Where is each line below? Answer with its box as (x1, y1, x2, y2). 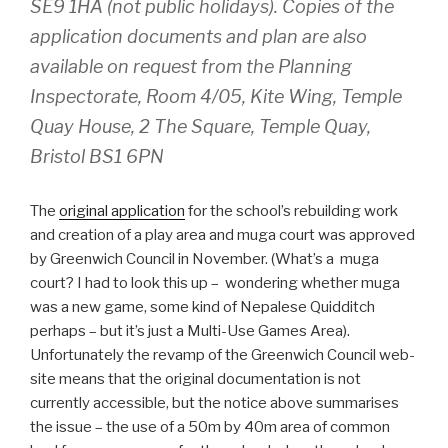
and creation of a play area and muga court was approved (30, 225, 415, 244)
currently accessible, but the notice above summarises (30, 393, 399, 412)
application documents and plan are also (30, 25, 367, 47)
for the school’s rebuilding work (185, 201, 398, 220)
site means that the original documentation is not (30, 369, 361, 388)
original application (59, 201, 185, 220)
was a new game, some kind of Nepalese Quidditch (30, 297, 375, 316)
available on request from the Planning (30, 55, 352, 77)
